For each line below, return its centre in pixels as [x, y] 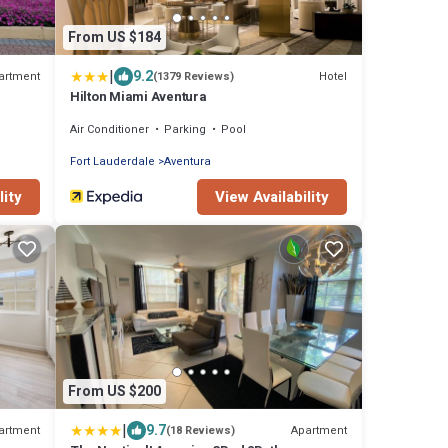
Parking [185, 130]
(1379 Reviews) [193, 77]
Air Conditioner [109, 130]
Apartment [319, 430]
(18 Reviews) [200, 431]
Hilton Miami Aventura [138, 97]
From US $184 [114, 37]
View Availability [272, 197]
